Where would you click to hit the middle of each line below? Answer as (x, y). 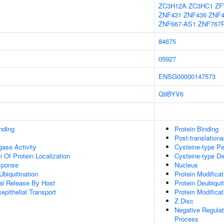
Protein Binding (196, 129)
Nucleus (186, 165)
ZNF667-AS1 (177, 24)
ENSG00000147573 (187, 76)
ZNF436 (195, 15)
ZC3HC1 (201, 6)
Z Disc (184, 201)
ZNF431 (170, 15)
